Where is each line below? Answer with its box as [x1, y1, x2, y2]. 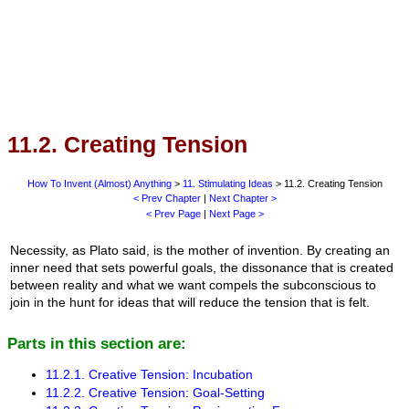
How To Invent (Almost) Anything [26, 178, 172, 190]
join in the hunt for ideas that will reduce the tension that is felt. [9, 294, 370, 309]
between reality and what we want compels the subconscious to [9, 277, 376, 292]
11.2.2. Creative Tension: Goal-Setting [46, 385, 265, 401]
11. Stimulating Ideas [182, 178, 273, 190]
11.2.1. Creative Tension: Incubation [46, 366, 253, 382]
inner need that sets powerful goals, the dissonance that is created [9, 259, 393, 275]
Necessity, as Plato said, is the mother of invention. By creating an [9, 242, 390, 257]
